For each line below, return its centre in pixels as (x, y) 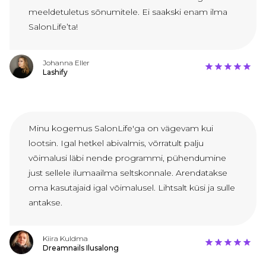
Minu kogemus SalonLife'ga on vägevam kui (121, 129)
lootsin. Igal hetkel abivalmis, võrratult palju (116, 143)
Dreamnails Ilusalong (81, 248)
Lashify (55, 72)
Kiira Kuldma (65, 239)
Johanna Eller (66, 63)
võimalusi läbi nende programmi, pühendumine (127, 158)
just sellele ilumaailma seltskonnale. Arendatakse (128, 173)
